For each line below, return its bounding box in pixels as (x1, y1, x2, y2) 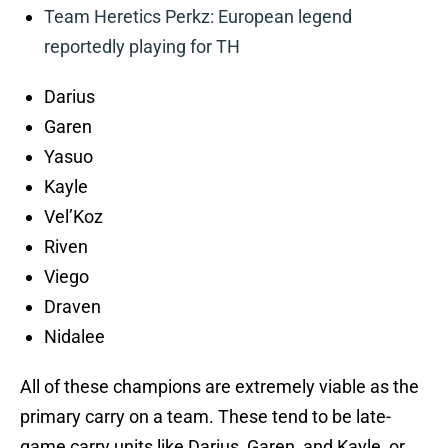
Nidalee (44, 326, 105, 348)
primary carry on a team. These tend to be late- (20, 406, 391, 428)
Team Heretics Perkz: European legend (44, 6, 352, 28)
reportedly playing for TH (44, 36, 240, 58)
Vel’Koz (44, 206, 103, 228)
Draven (44, 296, 101, 318)
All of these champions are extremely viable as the (20, 376, 419, 398)
